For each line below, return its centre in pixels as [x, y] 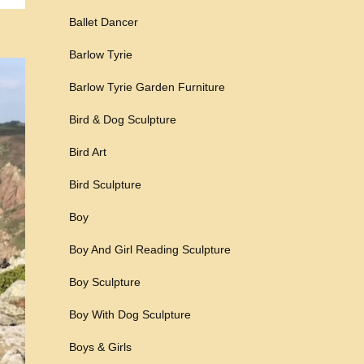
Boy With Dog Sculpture [130, 314]
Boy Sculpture [105, 282]
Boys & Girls [100, 347]
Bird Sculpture [105, 184]
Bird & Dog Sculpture [123, 119]
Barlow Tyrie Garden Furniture [147, 87]
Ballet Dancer [104, 22]
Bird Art [88, 152]
